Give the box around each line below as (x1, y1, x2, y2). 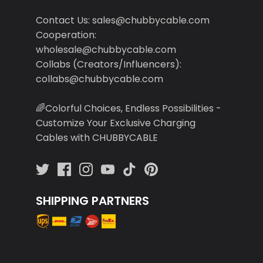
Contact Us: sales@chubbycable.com (35, 13, 210, 27)
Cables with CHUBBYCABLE (35, 130, 158, 144)
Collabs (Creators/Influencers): (35, 57, 181, 71)
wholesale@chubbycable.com (35, 42, 176, 56)
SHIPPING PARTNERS (35, 192, 149, 209)
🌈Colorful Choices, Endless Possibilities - (35, 101, 221, 115)
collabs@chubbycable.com (35, 72, 163, 86)
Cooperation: (35, 28, 96, 42)
